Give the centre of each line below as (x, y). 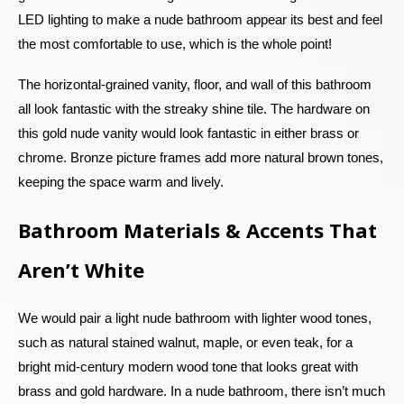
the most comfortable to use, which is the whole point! (177, 43)
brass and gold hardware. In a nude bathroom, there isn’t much (202, 390)
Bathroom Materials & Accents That (197, 230)
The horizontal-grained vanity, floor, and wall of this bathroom (195, 84)
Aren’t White (84, 269)
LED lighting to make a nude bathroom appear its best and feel (200, 19)
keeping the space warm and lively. (123, 181)
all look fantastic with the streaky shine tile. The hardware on (194, 108)
